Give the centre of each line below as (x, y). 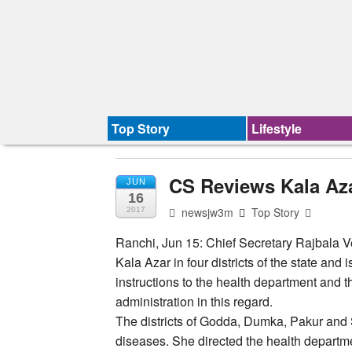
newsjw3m (206, 212)
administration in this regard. (194, 301)
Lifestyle (277, 128)
